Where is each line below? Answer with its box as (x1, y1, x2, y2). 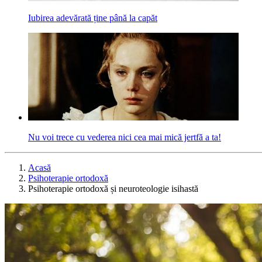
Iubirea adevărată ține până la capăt (28, 13, 157, 23)
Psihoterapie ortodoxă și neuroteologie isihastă (28, 184, 198, 194)
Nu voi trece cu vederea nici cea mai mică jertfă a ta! (28, 132, 221, 142)
